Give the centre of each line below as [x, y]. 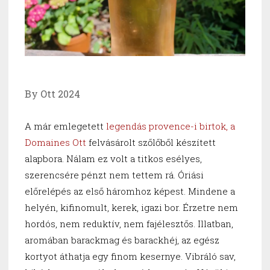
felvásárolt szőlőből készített [151, 143]
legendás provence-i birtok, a [171, 126]
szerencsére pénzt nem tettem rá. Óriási [114, 175]
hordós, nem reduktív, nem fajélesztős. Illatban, [129, 224]
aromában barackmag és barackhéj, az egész [122, 240]
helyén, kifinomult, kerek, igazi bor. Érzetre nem [131, 208]
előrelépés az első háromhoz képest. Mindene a [130, 191]
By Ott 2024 [52, 94]
